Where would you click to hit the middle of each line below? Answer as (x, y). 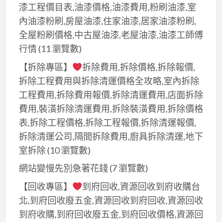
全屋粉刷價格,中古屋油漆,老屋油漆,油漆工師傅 (111, 35)
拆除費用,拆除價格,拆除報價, (139, 67)
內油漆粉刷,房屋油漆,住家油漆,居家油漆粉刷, (107, 21)
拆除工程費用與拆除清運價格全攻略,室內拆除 (109, 81)
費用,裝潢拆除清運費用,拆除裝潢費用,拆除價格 (111, 108)
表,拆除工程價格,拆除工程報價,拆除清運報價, (107, 122)
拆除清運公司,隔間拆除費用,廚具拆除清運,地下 (111, 136)
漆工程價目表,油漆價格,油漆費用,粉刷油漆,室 (107, 7)
